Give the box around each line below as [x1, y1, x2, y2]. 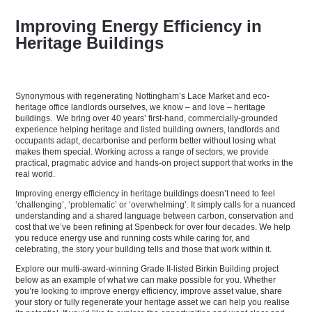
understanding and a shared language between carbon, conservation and [15, 210, 295, 221]
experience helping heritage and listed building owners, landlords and [15, 124, 281, 134]
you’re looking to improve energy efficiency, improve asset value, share [15, 286, 283, 296]
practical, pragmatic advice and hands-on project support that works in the [15, 157, 294, 168]
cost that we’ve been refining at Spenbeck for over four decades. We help [15, 221, 291, 232]
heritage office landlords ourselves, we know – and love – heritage [15, 102, 266, 112]
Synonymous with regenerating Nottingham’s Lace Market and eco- [15, 91, 270, 101]
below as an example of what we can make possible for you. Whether [15, 274, 276, 285]
